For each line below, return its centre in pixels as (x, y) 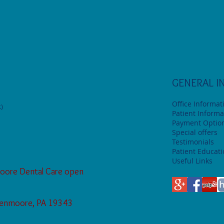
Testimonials (193, 141)
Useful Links (192, 160)
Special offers (195, 132)
